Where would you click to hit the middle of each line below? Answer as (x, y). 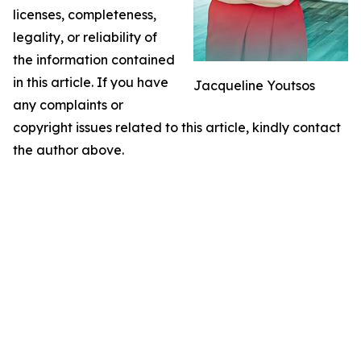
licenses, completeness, (85, 14)
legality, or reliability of (85, 37)
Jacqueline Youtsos (254, 85)
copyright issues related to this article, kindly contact (177, 127)
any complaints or (68, 104)
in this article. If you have (91, 82)
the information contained (94, 59)
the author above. (68, 149)
